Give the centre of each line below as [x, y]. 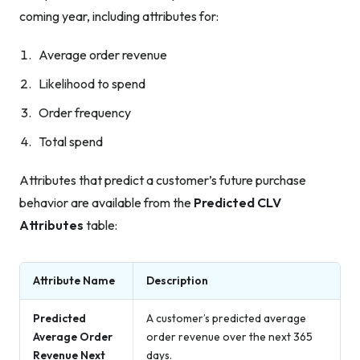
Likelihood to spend [92, 83]
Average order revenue [103, 54]
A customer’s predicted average [226, 318]
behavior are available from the [106, 202]
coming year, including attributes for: [119, 16]
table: [100, 225]
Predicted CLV [237, 202]
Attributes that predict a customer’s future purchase [163, 180]
